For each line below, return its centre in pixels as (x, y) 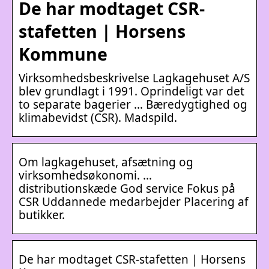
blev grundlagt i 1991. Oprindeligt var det (131, 91)
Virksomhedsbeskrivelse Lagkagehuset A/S (134, 78)
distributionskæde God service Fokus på (127, 188)
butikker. (42, 215)
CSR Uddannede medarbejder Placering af (134, 201)
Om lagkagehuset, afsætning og (106, 162)
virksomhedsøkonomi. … (85, 175)
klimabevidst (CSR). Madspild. (98, 117)
